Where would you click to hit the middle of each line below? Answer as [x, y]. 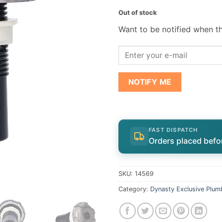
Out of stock [138, 12]
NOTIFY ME [150, 82]
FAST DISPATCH [173, 130]
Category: [134, 189]
